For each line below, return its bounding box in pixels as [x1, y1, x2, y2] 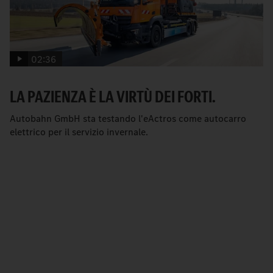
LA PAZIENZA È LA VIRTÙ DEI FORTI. [10, 85, 216, 108]
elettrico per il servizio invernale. [10, 126, 148, 139]
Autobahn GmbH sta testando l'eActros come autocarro [10, 112, 246, 126]
